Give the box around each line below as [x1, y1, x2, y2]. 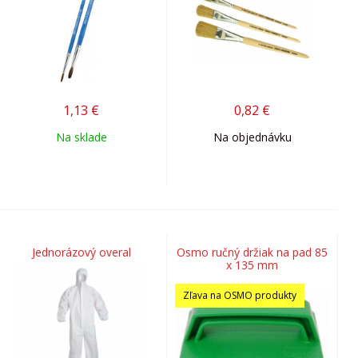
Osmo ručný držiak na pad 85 [177, 245, 328, 260]
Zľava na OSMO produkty [183, 288, 296, 302]
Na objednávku [213, 129, 292, 145]
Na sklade [55, 129, 107, 145]
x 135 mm [226, 257, 278, 272]
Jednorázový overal [31, 245, 131, 260]
